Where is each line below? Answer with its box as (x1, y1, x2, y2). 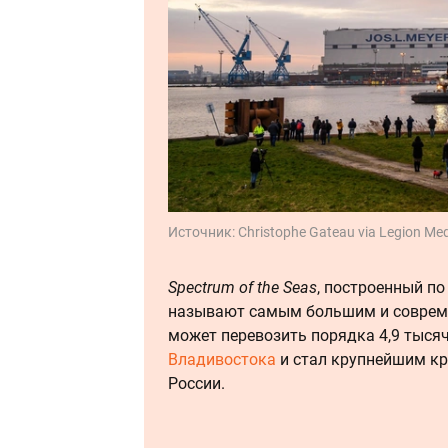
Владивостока (168, 349, 276, 369)
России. (168, 373, 225, 393)
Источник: (168, 223, 238, 240)
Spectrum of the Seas (168, 277, 317, 297)
